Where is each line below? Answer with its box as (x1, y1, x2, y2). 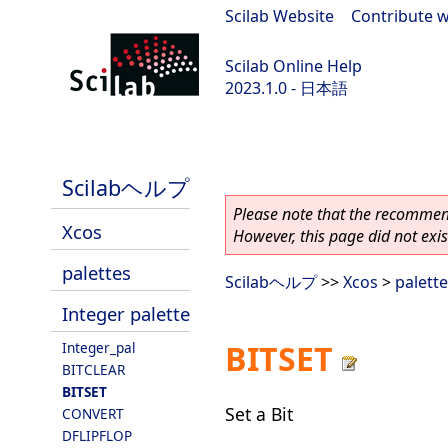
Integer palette (62, 301, 190, 326)
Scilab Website (225, 5, 334, 27)
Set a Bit (225, 401, 293, 426)
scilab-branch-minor (10, 130, 163, 152)
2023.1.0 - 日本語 (225, 77, 348, 99)
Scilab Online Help (225, 55, 362, 77)
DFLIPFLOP (62, 426, 132, 445)
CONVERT (62, 404, 124, 423)
